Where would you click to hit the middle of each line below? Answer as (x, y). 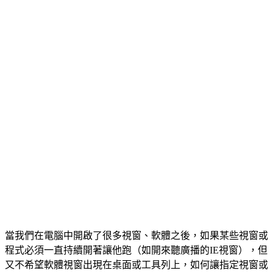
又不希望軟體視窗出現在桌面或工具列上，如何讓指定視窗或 (136, 264)
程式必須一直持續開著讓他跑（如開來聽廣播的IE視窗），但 (136, 250)
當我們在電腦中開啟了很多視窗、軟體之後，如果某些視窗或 (136, 235)
